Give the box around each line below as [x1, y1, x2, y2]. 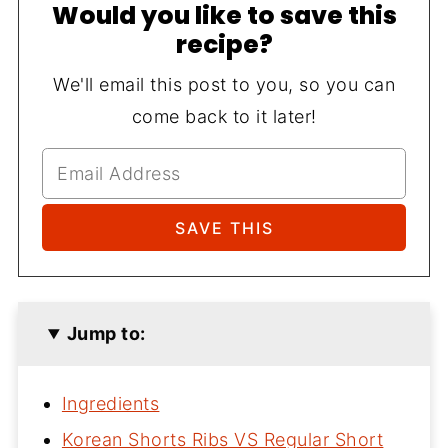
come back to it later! [131, 106, 317, 127]
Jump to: [66, 323, 146, 345]
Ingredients [61, 393, 160, 415]
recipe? [175, 27, 273, 62]
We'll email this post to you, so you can [53, 74, 395, 95]
